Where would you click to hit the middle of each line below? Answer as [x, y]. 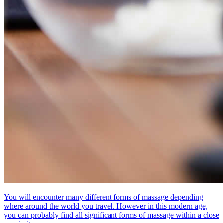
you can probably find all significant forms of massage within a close [111, 215]
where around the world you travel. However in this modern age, [106, 206]
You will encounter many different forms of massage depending [104, 197]
